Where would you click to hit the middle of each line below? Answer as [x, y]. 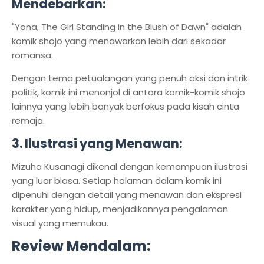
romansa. [34, 55]
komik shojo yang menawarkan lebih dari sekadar [119, 41]
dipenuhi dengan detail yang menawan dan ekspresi [127, 195]
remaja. [28, 121]
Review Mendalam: [81, 246]
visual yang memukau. [60, 223]
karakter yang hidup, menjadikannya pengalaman [120, 209]
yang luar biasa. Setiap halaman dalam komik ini [117, 181]
